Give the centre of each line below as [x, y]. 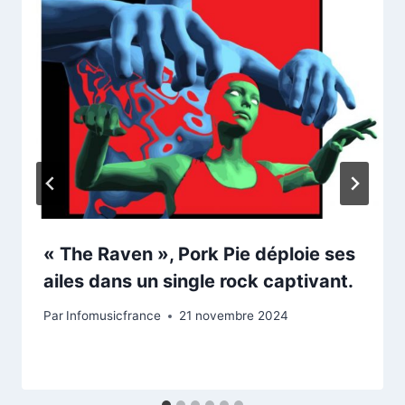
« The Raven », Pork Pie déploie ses [199, 254]
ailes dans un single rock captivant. [198, 281]
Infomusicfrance [114, 316]
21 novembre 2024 [234, 316]
